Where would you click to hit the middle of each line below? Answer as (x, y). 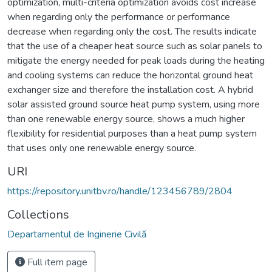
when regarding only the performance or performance (119, 17)
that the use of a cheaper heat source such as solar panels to (135, 46)
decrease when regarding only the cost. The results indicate (132, 31)
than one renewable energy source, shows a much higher (126, 119)
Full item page (56, 262)
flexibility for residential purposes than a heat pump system (132, 133)
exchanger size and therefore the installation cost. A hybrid (130, 90)
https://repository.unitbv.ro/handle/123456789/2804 (120, 191)
